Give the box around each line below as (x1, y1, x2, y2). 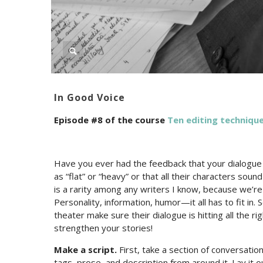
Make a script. (54, 244, 117, 256)
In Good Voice (54, 91, 125, 104)
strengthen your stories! (54, 222, 153, 234)
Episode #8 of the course (54, 114, 167, 126)
